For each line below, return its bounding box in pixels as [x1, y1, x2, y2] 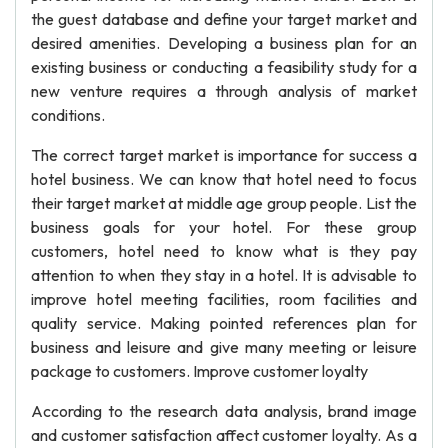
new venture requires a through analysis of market [31, 81, 417, 101]
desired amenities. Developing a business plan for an [31, 33, 417, 53]
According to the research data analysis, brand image [31, 401, 417, 421]
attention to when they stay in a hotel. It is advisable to [31, 265, 417, 285]
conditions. [31, 105, 105, 125]
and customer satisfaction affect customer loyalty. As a [31, 425, 417, 445]
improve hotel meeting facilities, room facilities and [31, 289, 417, 309]
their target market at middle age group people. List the [31, 193, 417, 213]
